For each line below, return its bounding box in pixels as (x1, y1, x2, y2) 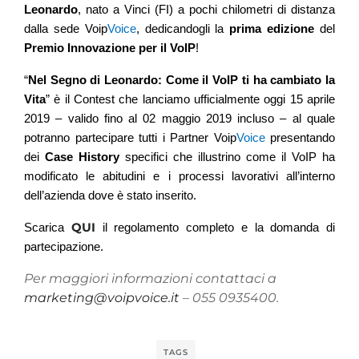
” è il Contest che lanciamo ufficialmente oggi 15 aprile (46, 93, 335, 107)
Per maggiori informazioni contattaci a (24, 271, 276, 287)
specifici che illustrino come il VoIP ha (119, 151, 335, 164)
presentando (264, 131, 335, 145)
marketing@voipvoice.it (24, 290, 179, 306)
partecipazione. (24, 240, 107, 254)
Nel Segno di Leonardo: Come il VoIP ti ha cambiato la (28, 74, 335, 87)
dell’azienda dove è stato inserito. (24, 189, 196, 203)
